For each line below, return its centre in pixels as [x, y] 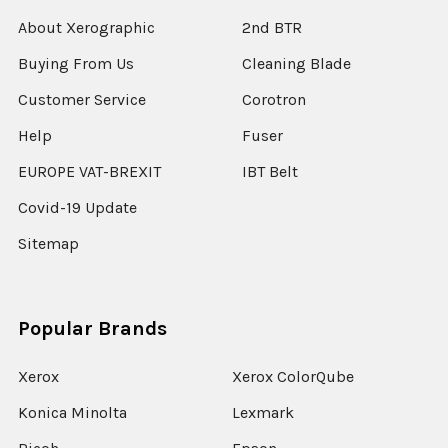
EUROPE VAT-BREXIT [89, 171]
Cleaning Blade [296, 63]
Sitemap [48, 243]
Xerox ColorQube [293, 376]
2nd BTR [272, 27]
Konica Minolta [72, 412]
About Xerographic [86, 27]
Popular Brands [92, 328]
